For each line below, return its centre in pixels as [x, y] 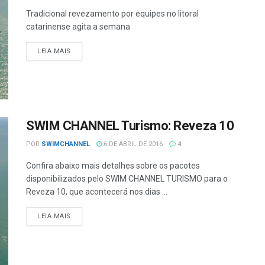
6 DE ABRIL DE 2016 [132, 144]
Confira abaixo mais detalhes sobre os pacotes [113, 166]
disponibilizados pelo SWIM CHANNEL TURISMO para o [127, 179]
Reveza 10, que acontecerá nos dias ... [97, 192]
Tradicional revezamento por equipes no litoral [112, 14]
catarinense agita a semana [78, 27]
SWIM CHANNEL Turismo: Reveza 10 [130, 126]
